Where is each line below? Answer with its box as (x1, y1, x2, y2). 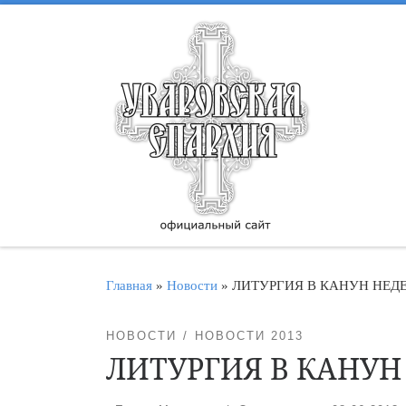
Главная (106, 276, 152, 293)
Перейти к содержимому (24, 17, 184, 33)
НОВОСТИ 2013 (194, 329, 304, 343)
